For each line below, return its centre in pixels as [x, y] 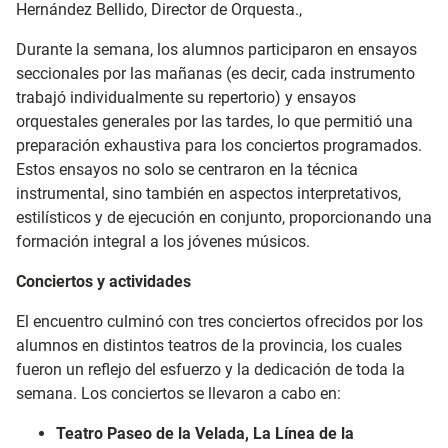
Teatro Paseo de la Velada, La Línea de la [205, 433]
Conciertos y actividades [103, 281]
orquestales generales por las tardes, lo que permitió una [214, 121]
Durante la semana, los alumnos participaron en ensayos [216, 49]
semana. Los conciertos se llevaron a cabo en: [178, 393]
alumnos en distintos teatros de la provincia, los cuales [209, 345]
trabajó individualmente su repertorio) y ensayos [186, 97]
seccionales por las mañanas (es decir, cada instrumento [215, 73]
